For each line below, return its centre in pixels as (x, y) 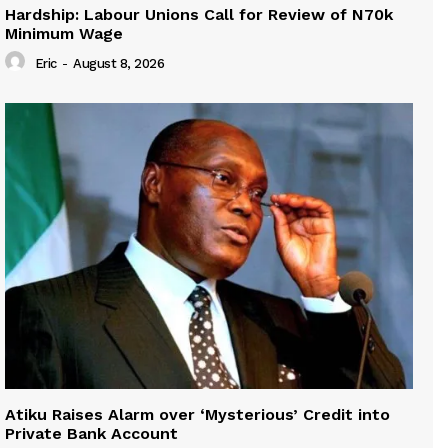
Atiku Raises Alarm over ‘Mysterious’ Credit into (197, 414)
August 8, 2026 (118, 63)
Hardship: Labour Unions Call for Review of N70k (199, 15)
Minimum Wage (64, 34)
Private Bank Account (91, 433)
